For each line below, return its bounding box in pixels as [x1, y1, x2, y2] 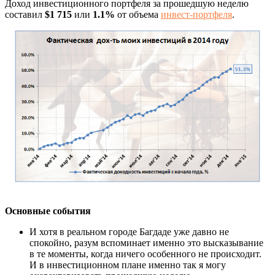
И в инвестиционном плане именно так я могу [29, 259, 226, 270]
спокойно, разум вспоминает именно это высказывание [29, 237, 263, 248]
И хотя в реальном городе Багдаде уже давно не [29, 226, 229, 237]
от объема [115, 9, 161, 20]
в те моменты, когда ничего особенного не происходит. [29, 248, 261, 259]
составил [5, 9, 45, 20]
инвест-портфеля [161, 9, 232, 20]
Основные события [5, 205, 91, 216]
